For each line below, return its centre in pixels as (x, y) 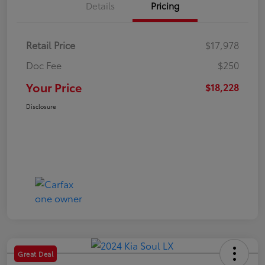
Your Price (54, 87)
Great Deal (35, 254)
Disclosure (41, 106)
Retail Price (51, 45)
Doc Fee (44, 65)
